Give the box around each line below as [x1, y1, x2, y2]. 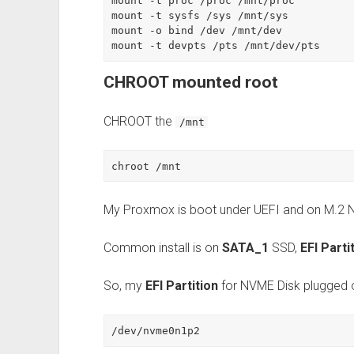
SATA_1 [221, 240, 269, 256]
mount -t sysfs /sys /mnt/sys [111, 9, 289, 22]
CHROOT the [103, 113, 175, 129]
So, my [103, 278, 145, 294]
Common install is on [103, 240, 222, 256]
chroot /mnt [111, 160, 182, 172]
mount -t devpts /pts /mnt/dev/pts [111, 40, 321, 52]
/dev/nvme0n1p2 [111, 325, 201, 337]
